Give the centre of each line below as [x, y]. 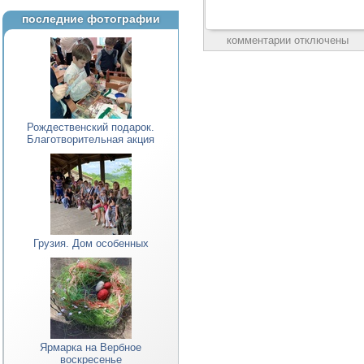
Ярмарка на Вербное [91, 347]
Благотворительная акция [91, 139]
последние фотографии [91, 19]
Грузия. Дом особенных [91, 243]
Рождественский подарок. [91, 127]
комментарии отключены [287, 40]
